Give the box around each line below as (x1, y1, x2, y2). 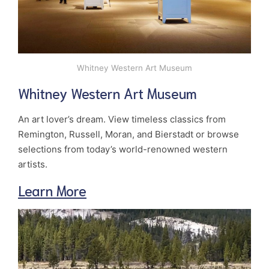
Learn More (18, 181, 86, 199)
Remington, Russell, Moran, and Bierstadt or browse (18, 128, 239, 141)
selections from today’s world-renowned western (18, 144, 228, 156)
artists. (18, 159, 47, 171)
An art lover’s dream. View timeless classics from (18, 113, 226, 125)
